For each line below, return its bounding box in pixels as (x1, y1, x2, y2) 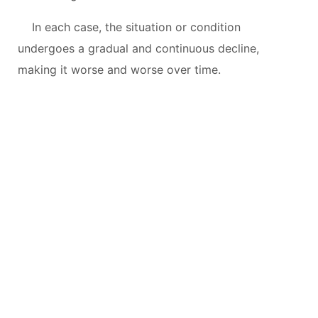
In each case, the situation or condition (32, 19, 241, 34)
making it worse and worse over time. (18, 62, 221, 77)
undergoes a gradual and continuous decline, (18, 40, 259, 55)
